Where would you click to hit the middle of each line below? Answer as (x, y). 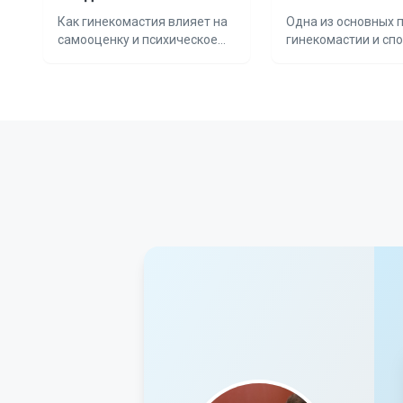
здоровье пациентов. (121, 57)
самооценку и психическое (138, 39)
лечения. (313, 57)
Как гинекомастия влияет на (143, 21)
